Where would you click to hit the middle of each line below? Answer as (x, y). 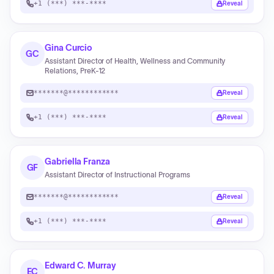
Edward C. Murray (80, 265)
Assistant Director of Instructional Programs (117, 175)
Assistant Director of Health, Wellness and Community (135, 61)
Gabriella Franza (77, 161)
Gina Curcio (68, 48)
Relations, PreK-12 (75, 71)
